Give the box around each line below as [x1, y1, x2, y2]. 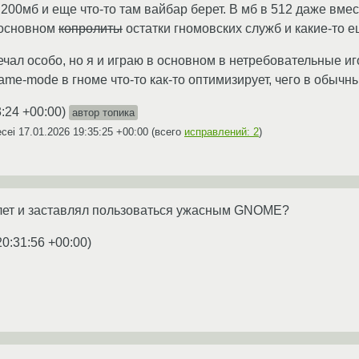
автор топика [72, 107, 135, 119]
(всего [148, 126, 184, 139]
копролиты [58, 22, 123, 36]
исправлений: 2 [184, 126, 259, 139]
